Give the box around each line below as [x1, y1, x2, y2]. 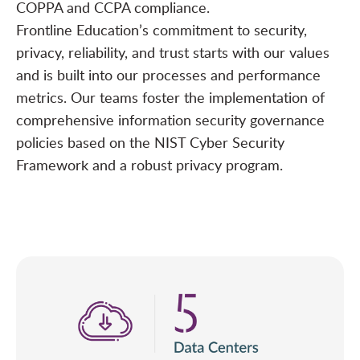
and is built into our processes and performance [16, 65, 321, 85]
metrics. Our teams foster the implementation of [16, 88, 325, 108]
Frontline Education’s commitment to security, [16, 20, 307, 40]
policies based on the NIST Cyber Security [16, 133, 284, 153]
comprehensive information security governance [16, 110, 325, 130]
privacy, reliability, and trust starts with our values [16, 43, 329, 63]
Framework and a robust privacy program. [16, 155, 283, 175]
